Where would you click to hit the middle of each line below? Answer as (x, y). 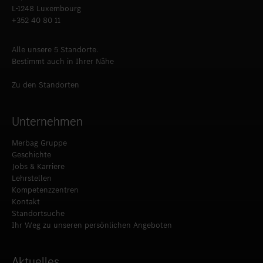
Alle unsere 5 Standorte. (55, 41)
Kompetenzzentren (45, 181)
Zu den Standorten (45, 76)
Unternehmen (47, 112)
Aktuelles (36, 252)
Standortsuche (38, 204)
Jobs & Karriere (38, 157)
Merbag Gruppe (39, 134)
